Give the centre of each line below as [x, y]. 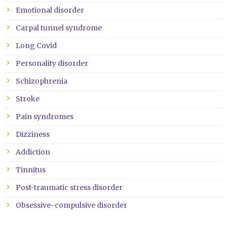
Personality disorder [52, 64]
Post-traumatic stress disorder [69, 188]
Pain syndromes [44, 117]
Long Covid [36, 46]
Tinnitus [30, 170]
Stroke [27, 99]
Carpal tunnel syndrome [59, 28]
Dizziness [32, 135]
